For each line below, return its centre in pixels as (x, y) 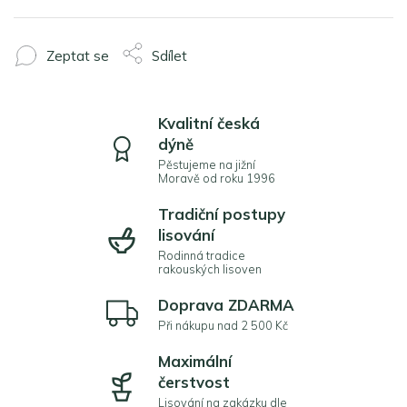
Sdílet (169, 55)
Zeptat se (78, 55)
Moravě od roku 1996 (217, 178)
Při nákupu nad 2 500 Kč (223, 325)
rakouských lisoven (210, 269)
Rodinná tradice (202, 255)
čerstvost (194, 382)
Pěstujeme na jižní (207, 164)
